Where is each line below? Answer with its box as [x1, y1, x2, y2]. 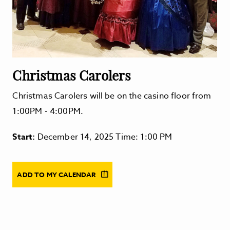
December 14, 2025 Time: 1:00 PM [37, 131, 172, 143]
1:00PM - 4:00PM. [12, 105, 86, 118]
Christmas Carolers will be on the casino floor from [12, 90, 212, 102]
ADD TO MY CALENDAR [17, 170, 98, 179]
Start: [12, 131, 37, 143]
